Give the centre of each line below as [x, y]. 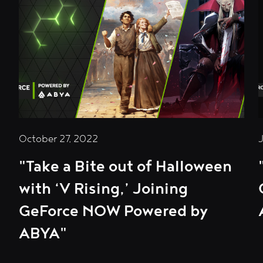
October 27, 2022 [58, 139]
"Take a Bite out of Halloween [125, 166]
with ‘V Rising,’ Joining [103, 189]
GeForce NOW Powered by [113, 211]
